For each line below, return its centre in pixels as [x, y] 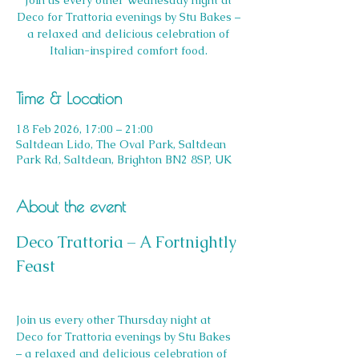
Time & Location [69, 98]
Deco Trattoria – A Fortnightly [128, 242]
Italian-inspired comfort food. [128, 50]
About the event [71, 206]
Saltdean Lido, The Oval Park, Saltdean [121, 144]
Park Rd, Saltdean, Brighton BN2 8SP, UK [124, 159]
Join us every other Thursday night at [115, 320]
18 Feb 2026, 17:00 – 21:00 [85, 129]
